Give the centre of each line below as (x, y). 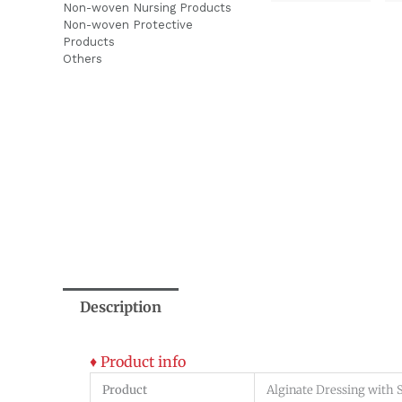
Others (83, 58)
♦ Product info (138, 361)
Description (121, 306)
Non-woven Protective (128, 24)
